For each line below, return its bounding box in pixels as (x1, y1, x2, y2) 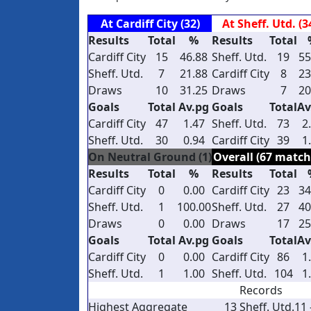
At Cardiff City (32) (100, 16, 200, 31)
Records (239, 283, 283, 298)
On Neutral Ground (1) (88, 149, 212, 165)
